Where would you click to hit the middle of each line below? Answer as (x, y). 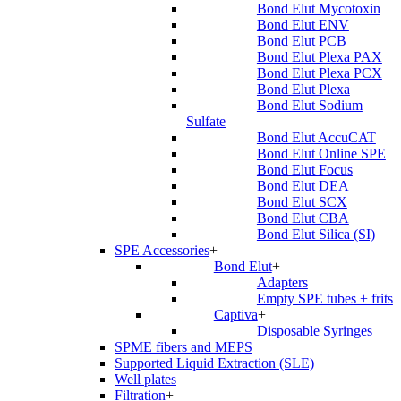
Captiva (235, 315)
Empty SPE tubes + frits (324, 299)
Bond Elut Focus (304, 170)
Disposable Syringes (314, 331)
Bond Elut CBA (303, 218)
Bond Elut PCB (301, 41)
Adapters (282, 283)
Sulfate (206, 122)
